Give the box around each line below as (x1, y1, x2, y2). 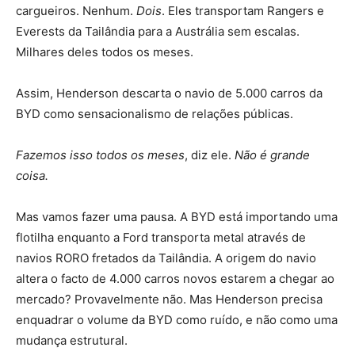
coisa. (16, 167, 48, 183)
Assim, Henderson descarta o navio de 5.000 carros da (16, 85, 323, 101)
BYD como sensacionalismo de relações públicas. (16, 105, 293, 121)
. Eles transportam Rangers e (162, 2, 324, 18)
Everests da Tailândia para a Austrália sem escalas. (16, 23, 300, 39)
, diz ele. (185, 147, 235, 162)
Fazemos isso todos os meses (16, 147, 185, 162)
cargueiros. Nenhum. (16, 2, 136, 18)
